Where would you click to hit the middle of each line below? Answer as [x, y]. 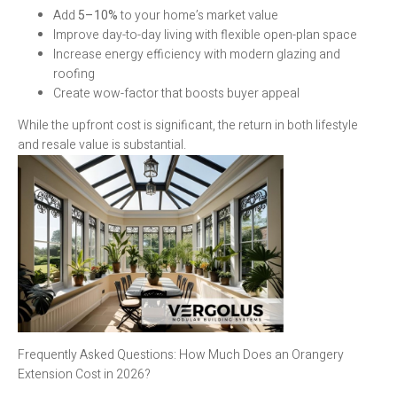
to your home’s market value [198, 15]
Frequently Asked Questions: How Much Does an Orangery [181, 354]
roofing [74, 74]
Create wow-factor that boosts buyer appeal [176, 93]
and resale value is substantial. [102, 144]
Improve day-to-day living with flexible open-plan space [205, 35]
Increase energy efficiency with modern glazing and [197, 54]
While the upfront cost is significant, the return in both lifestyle [188, 125]
